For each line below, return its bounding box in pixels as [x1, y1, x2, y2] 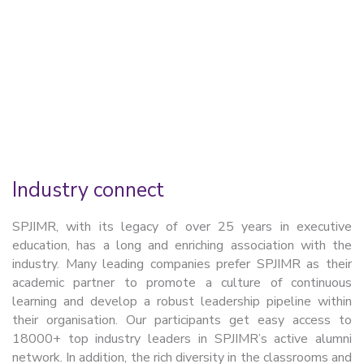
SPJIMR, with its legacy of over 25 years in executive [12, 218, 352, 236]
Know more [32, 108, 97, 126]
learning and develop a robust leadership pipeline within [12, 292, 352, 310]
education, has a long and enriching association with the [12, 236, 352, 254]
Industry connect [12, 176, 164, 204]
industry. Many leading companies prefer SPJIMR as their [12, 255, 352, 273]
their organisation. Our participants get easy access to [12, 311, 352, 329]
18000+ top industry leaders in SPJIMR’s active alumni [12, 330, 352, 348]
